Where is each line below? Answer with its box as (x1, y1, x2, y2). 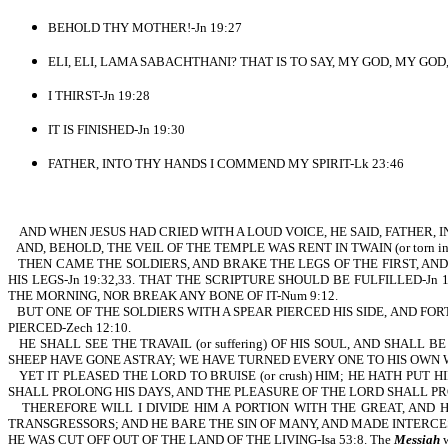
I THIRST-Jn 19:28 (48, 88, 150, 103)
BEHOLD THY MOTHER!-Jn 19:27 (48, 20, 242, 35)
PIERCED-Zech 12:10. (8, 320, 131, 335)
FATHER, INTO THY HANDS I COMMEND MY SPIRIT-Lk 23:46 (48, 156, 404, 171)
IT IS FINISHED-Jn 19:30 (48, 122, 185, 137)
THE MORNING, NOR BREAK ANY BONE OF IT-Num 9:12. (8, 288, 338, 303)
